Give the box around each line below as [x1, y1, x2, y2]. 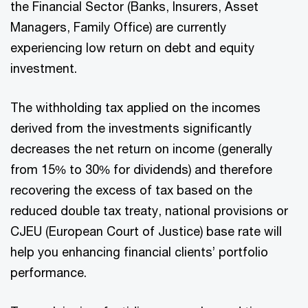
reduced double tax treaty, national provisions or [10, 203, 288, 218]
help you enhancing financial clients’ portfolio [10, 244, 268, 259]
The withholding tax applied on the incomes [10, 100, 261, 115]
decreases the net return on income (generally [10, 141, 272, 156]
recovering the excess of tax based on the [10, 182, 252, 197]
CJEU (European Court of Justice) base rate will [10, 223, 282, 239]
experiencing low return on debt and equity [10, 40, 254, 55]
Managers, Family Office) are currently [10, 19, 226, 34]
